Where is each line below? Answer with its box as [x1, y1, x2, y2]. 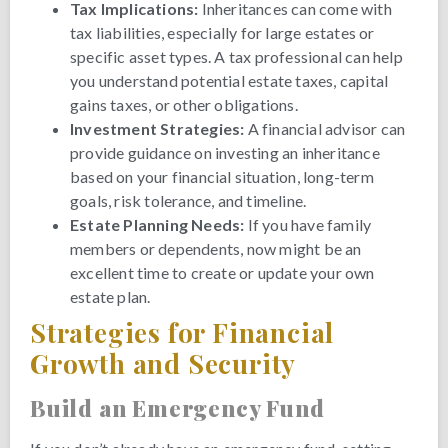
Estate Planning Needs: [70, 214, 245, 234]
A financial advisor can [244, 118, 406, 138]
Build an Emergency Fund [30, 392, 325, 423]
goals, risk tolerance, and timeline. [70, 190, 307, 210]
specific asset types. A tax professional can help [70, 46, 403, 66]
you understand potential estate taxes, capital [70, 70, 389, 90]
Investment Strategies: [70, 118, 245, 138]
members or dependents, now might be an [70, 238, 362, 258]
